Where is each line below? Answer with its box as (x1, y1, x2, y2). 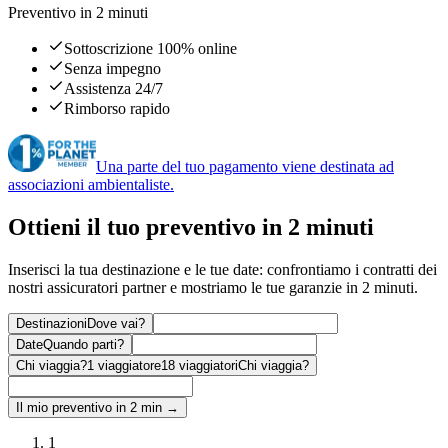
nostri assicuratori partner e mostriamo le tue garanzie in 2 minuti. (8, 279, 418, 297)
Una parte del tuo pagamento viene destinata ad (96, 158, 394, 176)
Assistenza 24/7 (64, 80, 163, 98)
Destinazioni (16, 316, 87, 332)
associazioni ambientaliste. (8, 176, 174, 194)
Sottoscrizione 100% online (64, 40, 237, 58)
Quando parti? (43, 337, 124, 353)
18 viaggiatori (161, 358, 238, 374)
